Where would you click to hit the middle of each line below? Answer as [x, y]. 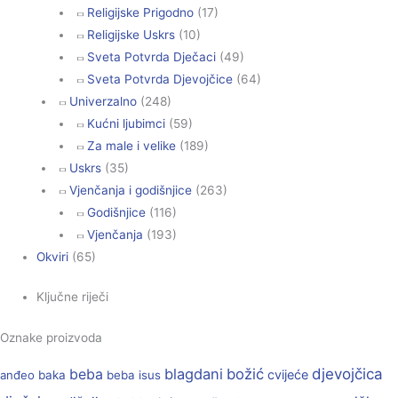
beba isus [134, 375]
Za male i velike [132, 145]
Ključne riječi [73, 297]
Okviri [53, 256]
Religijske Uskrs [131, 34]
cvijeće [288, 375]
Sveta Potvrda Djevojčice [160, 79]
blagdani [194, 374]
